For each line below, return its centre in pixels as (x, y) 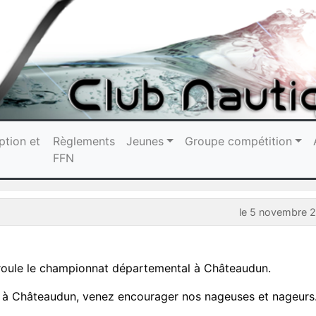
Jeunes (145, 141)
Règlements (84, 141)
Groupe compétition (239, 141)
